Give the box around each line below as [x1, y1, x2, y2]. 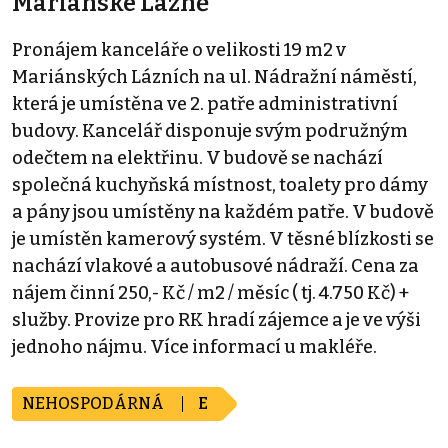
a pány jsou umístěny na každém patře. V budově [12, 201, 434, 224]
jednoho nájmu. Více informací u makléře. [12, 336, 377, 359]
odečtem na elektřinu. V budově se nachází [12, 147, 383, 170]
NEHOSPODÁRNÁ [22, 394, 167, 414]
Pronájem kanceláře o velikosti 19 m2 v [12, 39, 346, 62]
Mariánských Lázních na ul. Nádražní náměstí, [12, 66, 417, 89]
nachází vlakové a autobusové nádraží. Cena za [12, 255, 419, 278]
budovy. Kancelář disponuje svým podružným [12, 120, 408, 143]
